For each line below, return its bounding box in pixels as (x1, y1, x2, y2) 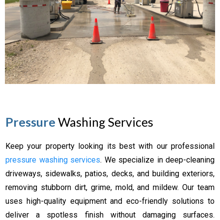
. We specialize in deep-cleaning (100, 155, 215, 165)
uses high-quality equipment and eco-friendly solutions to (5, 196, 215, 206)
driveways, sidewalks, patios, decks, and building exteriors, (5, 168, 215, 178)
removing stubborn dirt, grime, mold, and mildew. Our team (5, 182, 215, 192)
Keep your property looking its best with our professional (5, 141, 215, 151)
